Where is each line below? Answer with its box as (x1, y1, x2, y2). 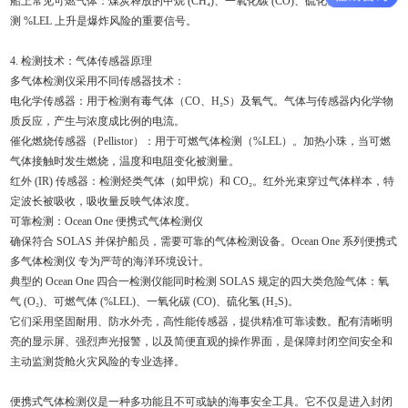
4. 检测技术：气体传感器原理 (10, 54, 153, 67)
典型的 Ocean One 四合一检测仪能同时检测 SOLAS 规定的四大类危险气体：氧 (10, 274, 390, 288)
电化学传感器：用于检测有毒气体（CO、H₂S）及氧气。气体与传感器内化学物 (10, 94, 394, 107)
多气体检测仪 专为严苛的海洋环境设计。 (10, 254, 210, 268)
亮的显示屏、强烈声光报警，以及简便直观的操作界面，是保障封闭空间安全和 (10, 334, 393, 348)
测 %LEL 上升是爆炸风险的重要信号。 (10, 14, 198, 27)
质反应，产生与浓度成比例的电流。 (10, 114, 186, 127)
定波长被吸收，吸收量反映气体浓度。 (10, 194, 197, 208)
